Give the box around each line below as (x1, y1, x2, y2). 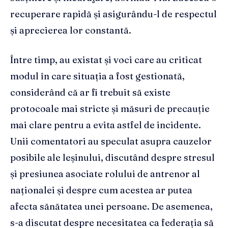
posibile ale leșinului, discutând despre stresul (10, 152, 215, 164)
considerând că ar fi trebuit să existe (10, 87, 170, 99)
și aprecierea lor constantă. (10, 24, 131, 37)
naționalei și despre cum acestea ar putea (10, 184, 192, 196)
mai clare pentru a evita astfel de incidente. (10, 119, 201, 131)
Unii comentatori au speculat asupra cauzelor (10, 135, 212, 148)
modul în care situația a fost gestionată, (10, 70, 185, 82)
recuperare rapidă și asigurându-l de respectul (10, 8, 217, 20)
